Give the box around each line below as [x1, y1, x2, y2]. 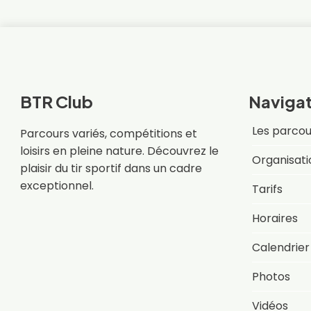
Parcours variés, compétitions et [19, 125, 197, 142]
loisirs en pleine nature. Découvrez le [19, 142, 219, 159]
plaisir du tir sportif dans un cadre [19, 160, 202, 176]
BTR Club [19, 90, 93, 112]
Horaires [252, 210, 299, 227]
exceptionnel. [19, 177, 94, 194]
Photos [252, 269, 291, 285]
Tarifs [252, 181, 283, 198]
